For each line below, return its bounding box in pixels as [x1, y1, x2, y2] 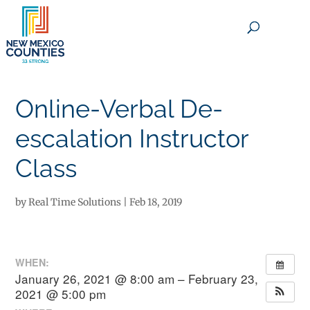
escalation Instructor [15, 124, 249, 153]
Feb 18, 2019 [129, 196, 183, 208]
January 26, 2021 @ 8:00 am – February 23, [15, 269, 259, 287]
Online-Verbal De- [15, 94, 224, 123]
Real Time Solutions [28, 196, 122, 208]
